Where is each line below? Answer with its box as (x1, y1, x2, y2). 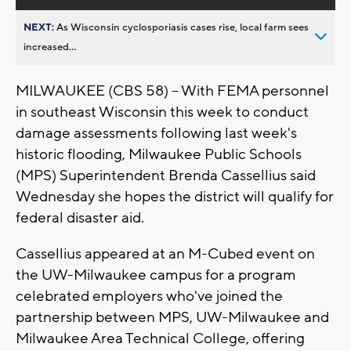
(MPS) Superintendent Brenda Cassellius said (16, 165, 316, 185)
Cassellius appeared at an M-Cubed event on (16, 244, 315, 263)
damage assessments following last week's (16, 123, 297, 143)
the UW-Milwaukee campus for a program (16, 265, 296, 284)
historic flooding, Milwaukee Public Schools (16, 144, 302, 164)
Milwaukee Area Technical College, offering (16, 328, 305, 348)
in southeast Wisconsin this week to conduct (16, 102, 309, 121)
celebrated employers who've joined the (16, 286, 283, 306)
